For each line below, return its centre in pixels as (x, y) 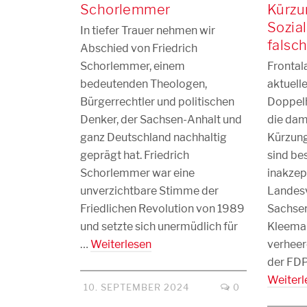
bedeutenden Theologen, (144, 84)
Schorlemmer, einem (133, 66)
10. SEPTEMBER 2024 (136, 287)
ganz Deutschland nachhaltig (153, 137)
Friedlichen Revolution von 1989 (162, 209)
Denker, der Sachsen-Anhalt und (161, 120)
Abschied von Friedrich (139, 48)
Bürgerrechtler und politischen (157, 102)
